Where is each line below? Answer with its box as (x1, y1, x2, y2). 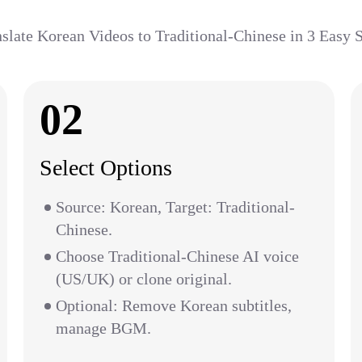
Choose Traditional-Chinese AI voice (56, 247, 299, 265)
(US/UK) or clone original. (56, 270, 232, 288)
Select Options (40, 155, 172, 180)
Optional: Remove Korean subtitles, (56, 297, 292, 314)
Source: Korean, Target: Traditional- (56, 198, 295, 216)
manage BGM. (56, 319, 151, 337)
